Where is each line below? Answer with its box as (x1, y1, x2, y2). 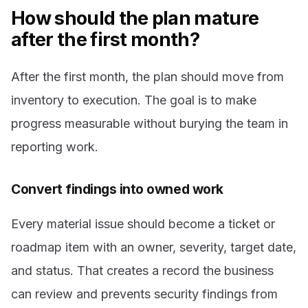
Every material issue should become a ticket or (11, 217, 275, 232)
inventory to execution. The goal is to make (11, 92, 256, 107)
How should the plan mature (11, 7, 259, 30)
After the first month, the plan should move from (11, 69, 284, 84)
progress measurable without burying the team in (11, 115, 288, 131)
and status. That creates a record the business (11, 263, 274, 278)
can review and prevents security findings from (11, 287, 278, 302)
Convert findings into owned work (11, 180, 223, 197)
